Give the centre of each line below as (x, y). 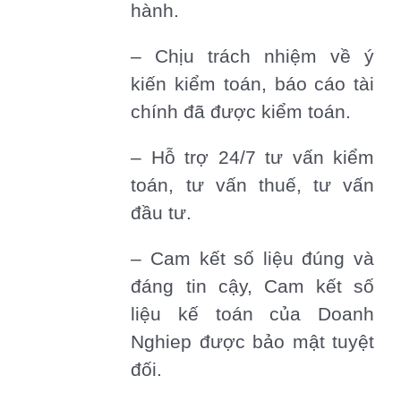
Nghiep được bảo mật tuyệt (252, 341)
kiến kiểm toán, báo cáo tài (252, 84)
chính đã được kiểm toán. (241, 111)
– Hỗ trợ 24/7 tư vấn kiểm (252, 157)
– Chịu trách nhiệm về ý (252, 56)
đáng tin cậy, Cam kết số (252, 286)
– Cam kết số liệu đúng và (252, 258)
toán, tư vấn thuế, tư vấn (252, 185)
